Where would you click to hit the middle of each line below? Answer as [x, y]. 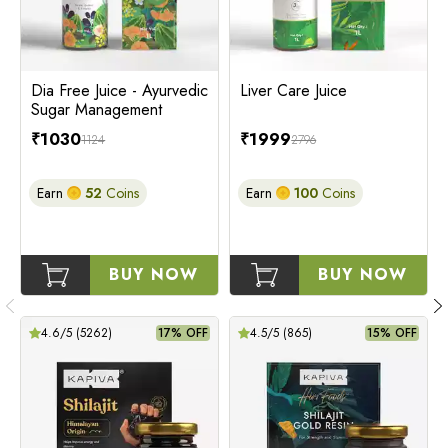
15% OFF [392, 332]
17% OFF [183, 332]
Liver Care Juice [293, 90]
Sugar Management [96, 109]
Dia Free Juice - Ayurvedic [119, 90]
